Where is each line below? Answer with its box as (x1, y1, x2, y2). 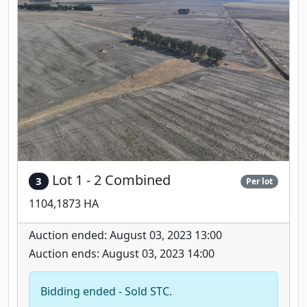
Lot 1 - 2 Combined (51, 170, 171, 189)
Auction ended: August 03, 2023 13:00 (29, 228, 222, 243)
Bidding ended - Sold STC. (40, 284, 172, 299)
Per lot (246, 175, 273, 187)
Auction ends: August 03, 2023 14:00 (29, 246, 214, 261)
